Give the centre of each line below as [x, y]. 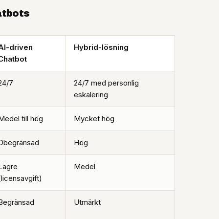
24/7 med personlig [106, 83]
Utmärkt [87, 202]
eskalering [91, 95]
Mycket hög [94, 119]
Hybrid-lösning [101, 47]
